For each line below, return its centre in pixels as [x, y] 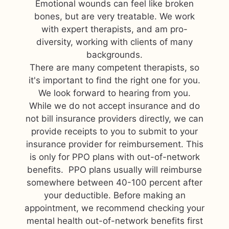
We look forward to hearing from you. [114, 93]
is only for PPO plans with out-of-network [114, 157]
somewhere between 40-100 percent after [114, 182]
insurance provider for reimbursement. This [114, 144]
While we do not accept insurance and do [114, 106]
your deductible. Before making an [114, 195]
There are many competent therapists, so [114, 67]
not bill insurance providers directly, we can [114, 119]
